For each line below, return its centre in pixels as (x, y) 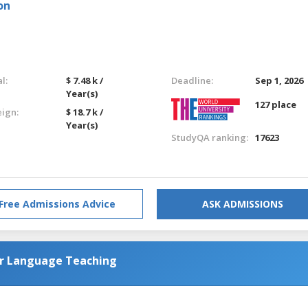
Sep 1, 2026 (279, 80)
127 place (276, 104)
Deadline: (192, 80)
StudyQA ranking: (209, 137)
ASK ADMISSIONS (243, 203)
